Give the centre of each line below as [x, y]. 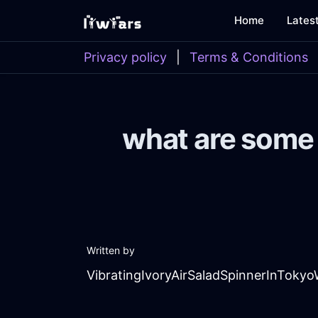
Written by [111, 251]
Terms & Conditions [249, 57]
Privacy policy [125, 57]
